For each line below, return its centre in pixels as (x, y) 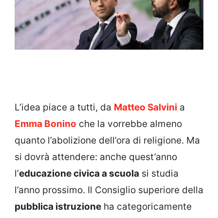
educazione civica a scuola (79, 174)
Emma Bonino (45, 124)
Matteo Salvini (145, 108)
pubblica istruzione (58, 207)
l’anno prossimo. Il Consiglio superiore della (109, 190)
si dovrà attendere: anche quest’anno (96, 157)
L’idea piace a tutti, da (64, 108)
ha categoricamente (146, 207)
